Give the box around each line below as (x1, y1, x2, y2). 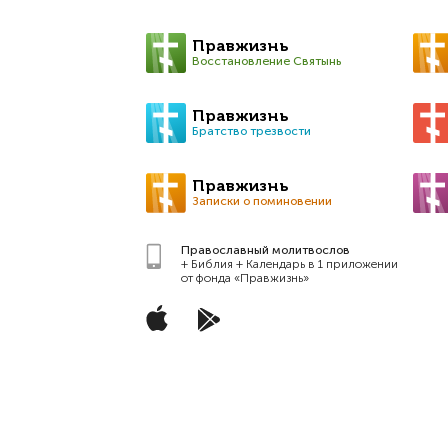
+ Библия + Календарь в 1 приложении (180, 257, 398, 271)
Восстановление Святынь (191, 54, 341, 68)
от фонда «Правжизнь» (180, 271, 309, 285)
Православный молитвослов (180, 243, 350, 257)
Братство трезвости (191, 124, 311, 138)
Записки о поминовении (191, 194, 332, 208)
